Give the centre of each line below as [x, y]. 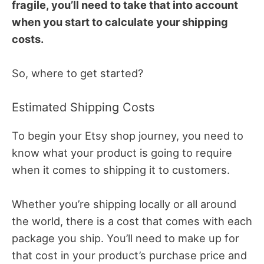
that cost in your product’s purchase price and [129, 255]
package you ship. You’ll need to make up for [126, 238]
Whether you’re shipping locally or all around [124, 204]
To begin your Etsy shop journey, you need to [128, 136]
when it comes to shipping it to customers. [121, 170]
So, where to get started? [77, 73]
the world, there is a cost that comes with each [132, 221]
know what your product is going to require [122, 153]
